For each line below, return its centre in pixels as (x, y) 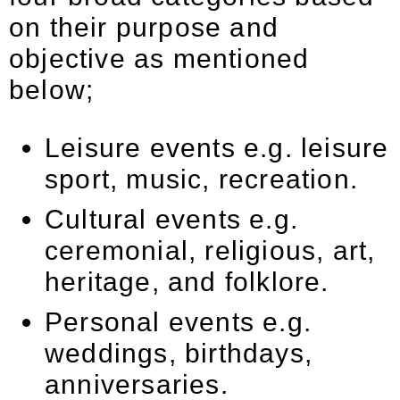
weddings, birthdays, (179, 353)
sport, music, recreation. (202, 179)
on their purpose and (144, 27)
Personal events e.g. (178, 322)
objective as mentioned (159, 58)
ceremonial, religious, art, (210, 250)
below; (52, 90)
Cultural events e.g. (171, 219)
